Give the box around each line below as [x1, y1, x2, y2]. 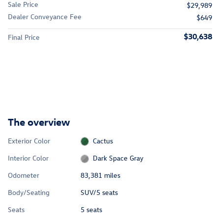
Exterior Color [8, 136, 50, 145]
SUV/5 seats [80, 188, 118, 197]
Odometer [8, 170, 39, 180]
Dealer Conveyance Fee [8, 11, 82, 21]
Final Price [8, 32, 40, 42]
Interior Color [8, 153, 49, 163]
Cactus [93, 136, 113, 145]
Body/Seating [8, 188, 50, 197]
